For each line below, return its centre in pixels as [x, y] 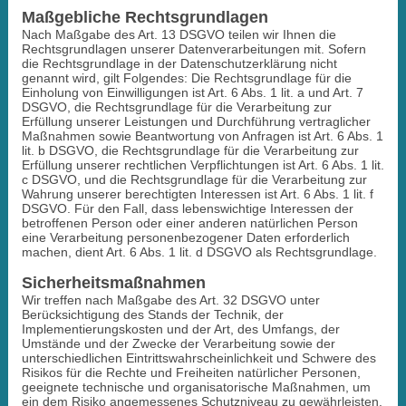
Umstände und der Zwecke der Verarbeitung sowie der [178, 343]
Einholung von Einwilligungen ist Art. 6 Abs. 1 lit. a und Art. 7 [192, 92]
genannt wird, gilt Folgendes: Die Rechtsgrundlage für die [186, 77]
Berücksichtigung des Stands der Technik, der [152, 314]
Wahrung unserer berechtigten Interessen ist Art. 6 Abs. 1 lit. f [197, 193]
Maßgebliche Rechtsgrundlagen [145, 17]
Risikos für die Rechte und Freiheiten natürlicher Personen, [191, 372]
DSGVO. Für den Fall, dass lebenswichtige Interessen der [187, 208]
